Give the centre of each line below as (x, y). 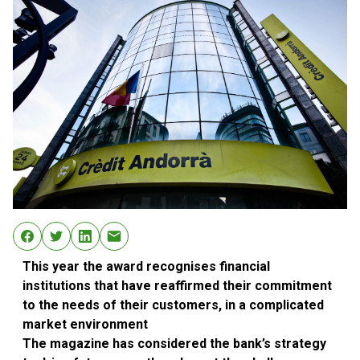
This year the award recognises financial (146, 267)
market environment (85, 325)
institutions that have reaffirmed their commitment (177, 286)
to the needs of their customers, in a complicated (173, 305)
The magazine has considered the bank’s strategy (174, 344)
